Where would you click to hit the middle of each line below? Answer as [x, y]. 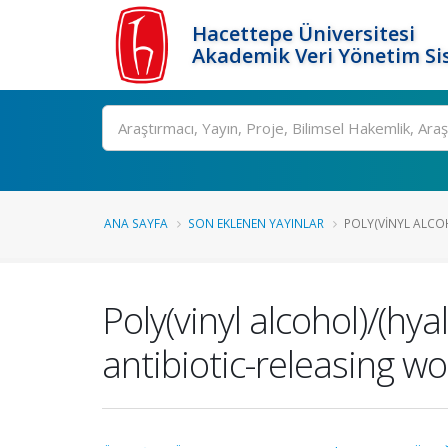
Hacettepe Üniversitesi [303, 33]
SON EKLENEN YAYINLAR [256, 223]
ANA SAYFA [136, 223]
